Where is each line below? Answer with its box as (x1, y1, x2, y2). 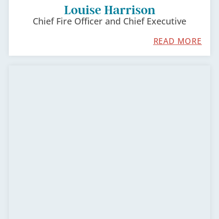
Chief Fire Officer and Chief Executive (33, 15, 186, 27)
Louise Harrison (64, 3, 155, 18)
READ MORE (153, 36, 202, 47)
